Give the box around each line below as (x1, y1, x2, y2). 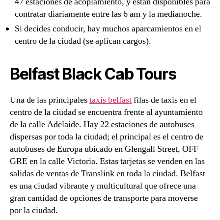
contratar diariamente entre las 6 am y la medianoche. (15, 8, 202, 20)
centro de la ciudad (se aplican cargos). (15, 35, 151, 47)
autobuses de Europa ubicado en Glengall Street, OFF (10, 143, 198, 155)
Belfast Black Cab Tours (10, 64, 176, 83)
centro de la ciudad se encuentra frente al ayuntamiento (10, 106, 203, 118)
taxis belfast (89, 94, 132, 106)
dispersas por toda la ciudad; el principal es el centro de (10, 131, 203, 142)
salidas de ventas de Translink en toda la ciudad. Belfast (10, 167, 205, 179)
